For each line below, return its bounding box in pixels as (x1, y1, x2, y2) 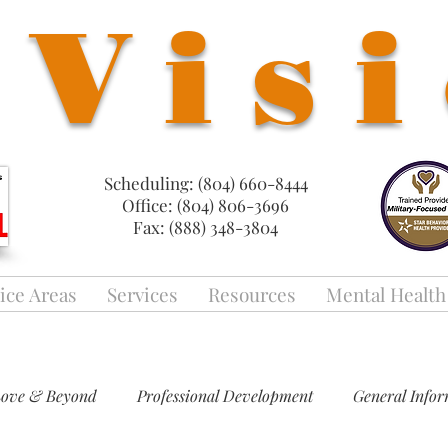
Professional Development (137, 385, 313, 406)
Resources (207, 281, 296, 307)
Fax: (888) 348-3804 (133, 216, 278, 238)
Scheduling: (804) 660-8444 (103, 172, 308, 194)
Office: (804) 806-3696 (122, 194, 289, 216)
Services (106, 281, 178, 307)
